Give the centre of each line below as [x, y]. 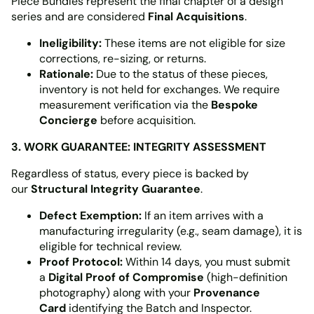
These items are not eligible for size [193, 43]
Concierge [68, 120]
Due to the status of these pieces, [180, 74]
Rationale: [66, 74]
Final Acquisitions [196, 16]
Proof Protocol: [81, 262]
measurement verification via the [125, 105]
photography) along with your [116, 293]
